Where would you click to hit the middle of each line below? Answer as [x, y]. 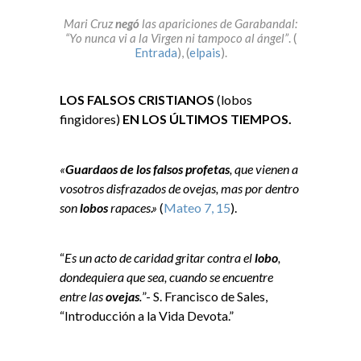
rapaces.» [134, 208]
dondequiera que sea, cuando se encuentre [166, 277]
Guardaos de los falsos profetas [147, 169]
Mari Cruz [89, 24]
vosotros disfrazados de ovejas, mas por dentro [179, 189]
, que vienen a [264, 169]
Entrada [156, 53]
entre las [83, 297]
